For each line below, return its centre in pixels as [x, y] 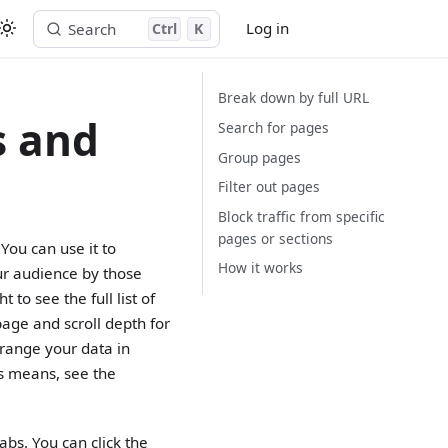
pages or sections [276, 238]
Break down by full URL [294, 98]
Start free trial [366, 28]
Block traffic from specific [302, 216]
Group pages [260, 157]
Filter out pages [269, 187]
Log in [268, 28]
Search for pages [274, 127]
